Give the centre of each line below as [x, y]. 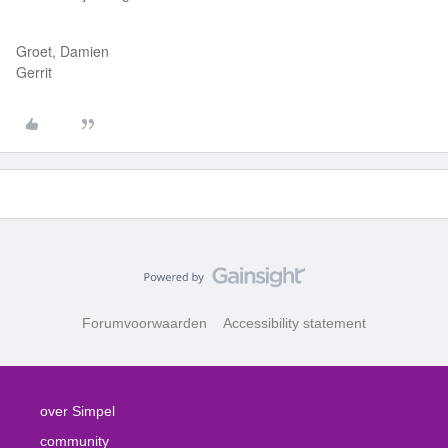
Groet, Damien [62, 51]
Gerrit [34, 72]
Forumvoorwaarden [144, 323]
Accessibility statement [294, 323]
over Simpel [77, 411]
